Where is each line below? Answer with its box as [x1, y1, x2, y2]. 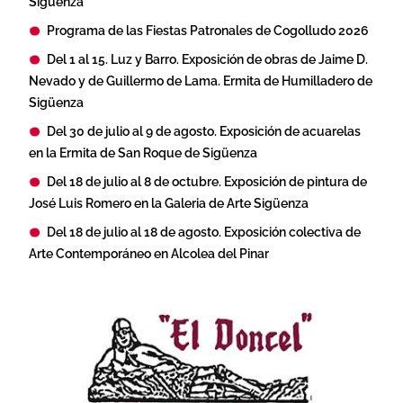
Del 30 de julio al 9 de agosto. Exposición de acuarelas [47, 122, 361, 139]
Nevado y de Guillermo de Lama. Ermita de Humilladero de [29, 72, 372, 88]
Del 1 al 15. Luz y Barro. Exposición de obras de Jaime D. [47, 50, 368, 67]
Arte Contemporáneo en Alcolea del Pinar [29, 245, 269, 261]
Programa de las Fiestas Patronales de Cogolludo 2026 [47, 22, 369, 38]
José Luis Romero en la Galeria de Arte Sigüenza [29, 194, 309, 210]
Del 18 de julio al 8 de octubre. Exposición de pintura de [47, 173, 367, 189]
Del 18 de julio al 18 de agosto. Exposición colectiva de [47, 223, 361, 239]
